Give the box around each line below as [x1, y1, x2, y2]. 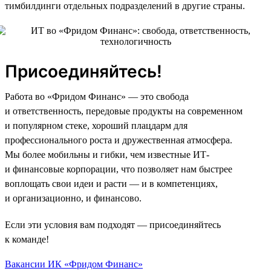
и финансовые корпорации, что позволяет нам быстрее [5, 163, 232, 174]
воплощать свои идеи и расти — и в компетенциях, [5, 178, 218, 189]
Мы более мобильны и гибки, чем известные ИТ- [5, 149, 209, 160]
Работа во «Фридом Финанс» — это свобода [5, 91, 189, 102]
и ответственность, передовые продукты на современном [5, 105, 243, 116]
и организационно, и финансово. [5, 192, 142, 203]
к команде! [5, 233, 49, 244]
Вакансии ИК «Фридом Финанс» [5, 258, 143, 269]
